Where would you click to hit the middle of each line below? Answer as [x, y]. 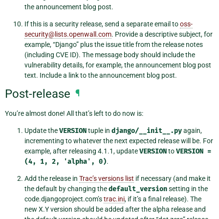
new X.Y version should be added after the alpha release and [115, 209]
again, [192, 130]
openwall [83, 34]
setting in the [187, 188]
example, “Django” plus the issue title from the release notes [114, 45]
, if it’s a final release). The [163, 199]
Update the [42, 130]
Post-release [38, 94]
